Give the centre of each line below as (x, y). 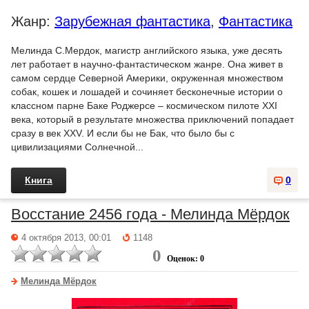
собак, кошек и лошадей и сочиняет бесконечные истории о (147, 92)
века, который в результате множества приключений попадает (152, 119)
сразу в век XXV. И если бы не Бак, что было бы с (123, 133)
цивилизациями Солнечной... (77, 147)
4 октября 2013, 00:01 (66, 238)
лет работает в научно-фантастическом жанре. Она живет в (147, 64)
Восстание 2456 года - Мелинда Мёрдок (150, 214)
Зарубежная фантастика (132, 21)
